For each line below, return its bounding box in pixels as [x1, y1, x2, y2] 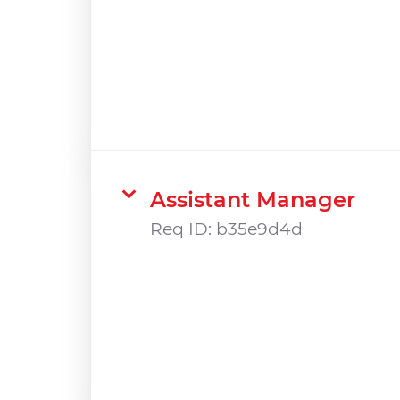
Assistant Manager [150, 186, 355, 212]
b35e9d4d [216, 218, 303, 239]
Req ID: [150, 218, 216, 239]
